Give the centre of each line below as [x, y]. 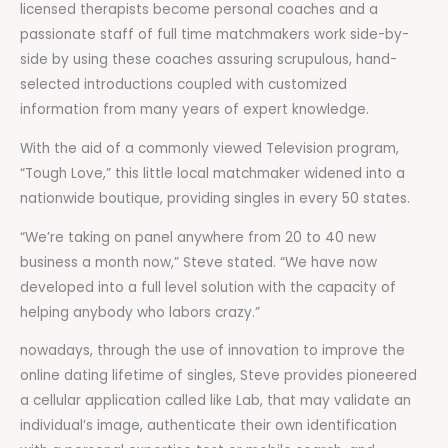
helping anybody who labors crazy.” [140, 312]
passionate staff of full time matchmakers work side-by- [214, 35]
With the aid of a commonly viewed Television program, [209, 149]
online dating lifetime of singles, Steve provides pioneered [218, 376]
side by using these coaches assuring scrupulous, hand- [208, 60]
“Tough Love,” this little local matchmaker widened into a [212, 174]
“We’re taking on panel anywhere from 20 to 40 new [198, 237]
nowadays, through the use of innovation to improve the [212, 351]
